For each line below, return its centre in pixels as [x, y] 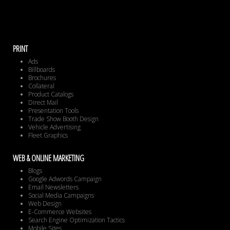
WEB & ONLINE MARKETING [49, 158]
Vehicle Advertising [54, 127]
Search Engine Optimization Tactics [76, 220]
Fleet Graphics [48, 136]
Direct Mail [43, 103]
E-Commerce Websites [60, 212]
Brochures [42, 78]
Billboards [42, 70]
